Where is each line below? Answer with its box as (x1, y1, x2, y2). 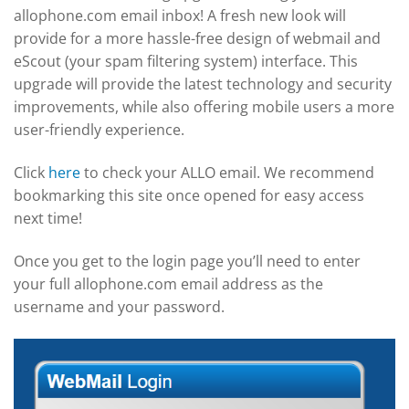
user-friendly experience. (14, 120, 184, 140)
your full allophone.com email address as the (14, 274, 323, 294)
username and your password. (14, 297, 225, 317)
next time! (14, 208, 82, 228)
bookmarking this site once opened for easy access (14, 185, 364, 205)
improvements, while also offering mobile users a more (14, 97, 394, 117)
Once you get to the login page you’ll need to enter (14, 251, 361, 271)
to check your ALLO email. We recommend (84, 163, 374, 183)
